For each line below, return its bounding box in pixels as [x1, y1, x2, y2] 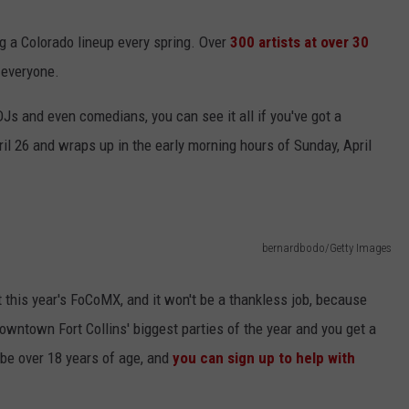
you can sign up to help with [169, 349, 355, 367]
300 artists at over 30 [230, 33, 369, 51]
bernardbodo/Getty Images [262, 241, 392, 255]
